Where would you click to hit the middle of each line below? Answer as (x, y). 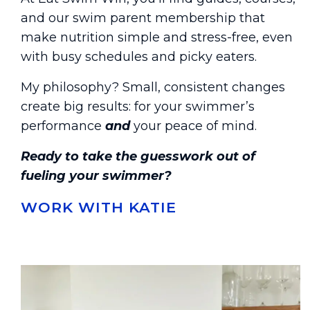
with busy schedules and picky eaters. (139, 57)
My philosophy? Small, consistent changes (153, 88)
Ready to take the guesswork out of (138, 157)
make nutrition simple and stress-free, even (157, 38)
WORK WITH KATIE (99, 208)
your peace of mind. (194, 126)
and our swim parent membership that (143, 18)
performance (63, 126)
